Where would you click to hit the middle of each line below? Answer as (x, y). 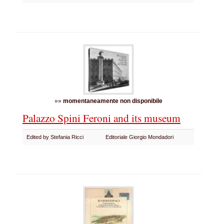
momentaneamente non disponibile (112, 101)
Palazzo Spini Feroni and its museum (101, 118)
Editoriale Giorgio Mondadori (141, 137)
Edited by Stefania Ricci (56, 137)
